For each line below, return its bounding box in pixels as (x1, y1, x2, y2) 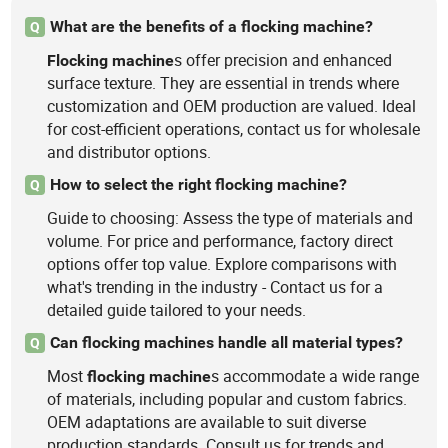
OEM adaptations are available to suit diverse (47, 410, 367, 433)
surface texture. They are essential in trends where (47, 71, 400, 94)
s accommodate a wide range (211, 364, 420, 387)
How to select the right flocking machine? (49, 174, 347, 194)
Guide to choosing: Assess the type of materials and (47, 206, 414, 229)
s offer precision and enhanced (174, 48, 393, 71)
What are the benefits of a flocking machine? (49, 17, 373, 37)
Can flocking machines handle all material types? (49, 332, 403, 352)
